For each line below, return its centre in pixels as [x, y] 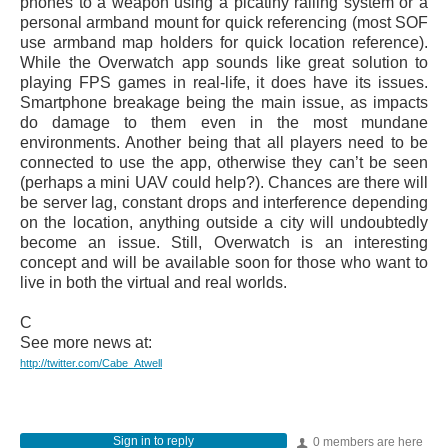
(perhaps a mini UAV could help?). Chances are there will [224, 182]
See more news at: [86, 342]
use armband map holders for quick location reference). [224, 42]
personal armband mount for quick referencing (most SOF [224, 22]
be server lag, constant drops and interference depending [224, 202]
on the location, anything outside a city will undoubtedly [224, 222]
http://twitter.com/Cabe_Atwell [91, 362]
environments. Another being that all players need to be [224, 142]
